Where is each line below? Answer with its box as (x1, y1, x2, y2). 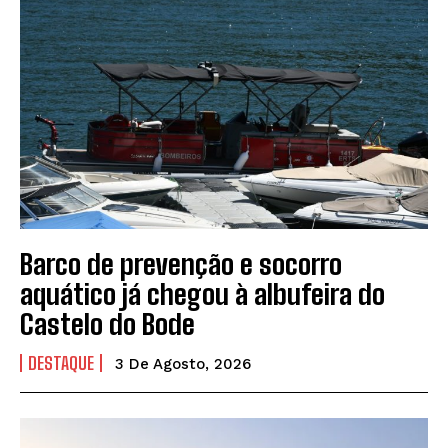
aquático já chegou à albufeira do (20, 277, 385, 312)
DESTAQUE (28, 352, 94, 375)
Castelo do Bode (20, 307, 195, 342)
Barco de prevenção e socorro (20, 247, 342, 282)
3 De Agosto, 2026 (115, 355, 251, 374)
